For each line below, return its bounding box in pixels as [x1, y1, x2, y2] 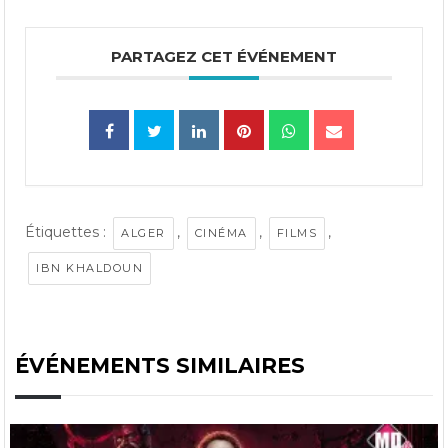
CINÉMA [194, 226, 248, 241]
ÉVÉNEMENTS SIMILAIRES [15, 353, 306, 379]
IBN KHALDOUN [36, 261, 144, 276]
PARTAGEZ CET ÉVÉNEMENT [111, 47, 337, 67]
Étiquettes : [25, 223, 111, 242]
